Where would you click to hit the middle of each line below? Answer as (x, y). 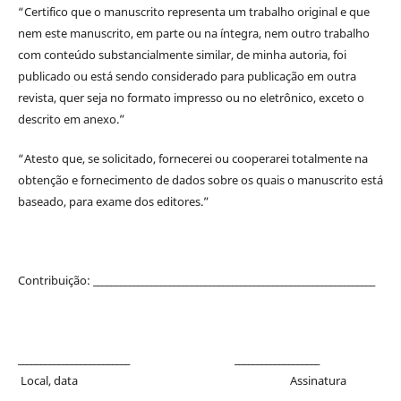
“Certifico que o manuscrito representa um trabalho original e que (193, 11)
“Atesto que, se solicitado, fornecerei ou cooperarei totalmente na (192, 158)
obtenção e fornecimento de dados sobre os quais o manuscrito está (200, 179)
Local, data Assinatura (182, 380)
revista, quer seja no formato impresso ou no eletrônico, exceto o (191, 97)
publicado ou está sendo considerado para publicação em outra (187, 76)
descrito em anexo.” (71, 119)
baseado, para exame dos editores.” (113, 201)
